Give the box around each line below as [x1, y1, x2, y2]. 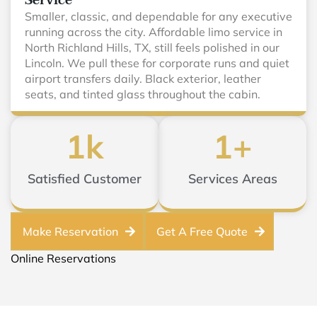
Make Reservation [23, 224, 118, 238]
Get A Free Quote [156, 224, 248, 238]
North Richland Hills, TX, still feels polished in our [25, 40, 279, 54]
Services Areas [188, 171, 277, 187]
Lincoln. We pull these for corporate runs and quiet [25, 56, 289, 70]
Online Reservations [11, 251, 116, 265]
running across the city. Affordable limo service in [25, 25, 282, 39]
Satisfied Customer [28, 171, 142, 187]
